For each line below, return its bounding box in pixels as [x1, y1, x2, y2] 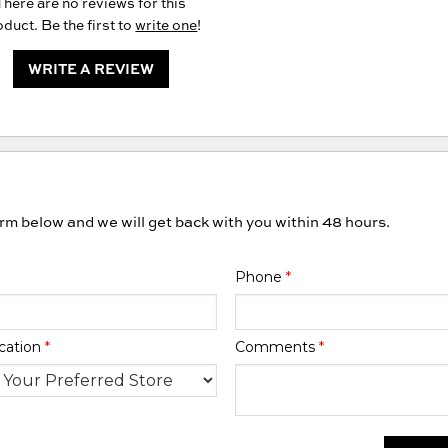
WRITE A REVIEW [27, 59, 154, 79]
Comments [234, 337, 319, 356]
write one [135, 15, 198, 35]
